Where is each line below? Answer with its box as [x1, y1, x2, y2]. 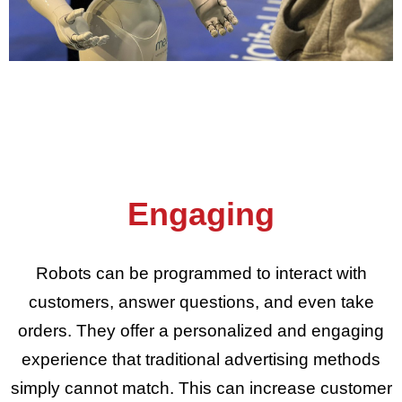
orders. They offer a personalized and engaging [18, 321, 384, 340]
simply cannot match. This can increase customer [10, 379, 392, 398]
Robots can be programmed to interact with [35, 264, 367, 283]
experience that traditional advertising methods [22, 350, 380, 369]
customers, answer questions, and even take [28, 293, 374, 311]
